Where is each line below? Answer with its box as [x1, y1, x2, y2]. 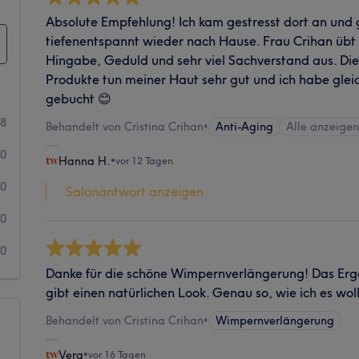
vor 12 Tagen [115, 154, 174, 167]
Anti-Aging [216, 119, 274, 134]
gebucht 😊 [46, 90, 112, 107]
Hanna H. [58, 153, 111, 168]
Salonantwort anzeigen [66, 183, 204, 200]
